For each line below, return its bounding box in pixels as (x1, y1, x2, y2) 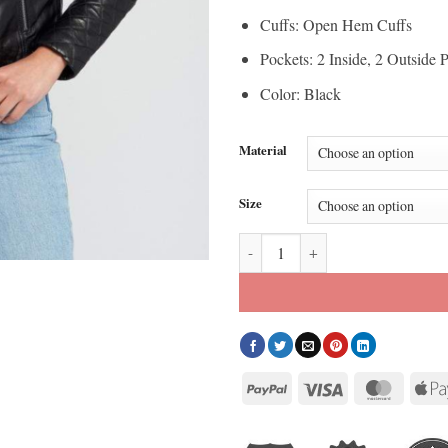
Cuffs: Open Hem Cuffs (259, 13, 412, 35)
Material (239, 140, 287, 159)
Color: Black (259, 82, 341, 104)
